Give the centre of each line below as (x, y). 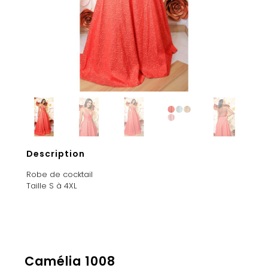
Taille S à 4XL (52, 186)
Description (56, 154)
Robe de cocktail (60, 175)
